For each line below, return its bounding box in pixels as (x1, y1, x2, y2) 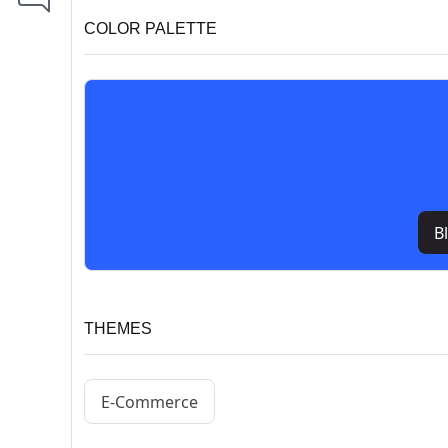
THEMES (84, 320, 152, 338)
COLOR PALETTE (84, 20, 217, 38)
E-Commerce (101, 390, 198, 413)
